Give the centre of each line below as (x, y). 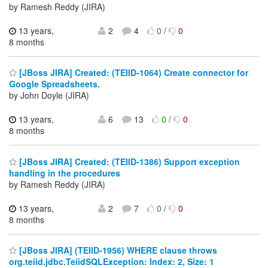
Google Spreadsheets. (54, 84)
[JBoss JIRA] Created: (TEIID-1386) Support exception (128, 161)
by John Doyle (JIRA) (49, 95)
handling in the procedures (65, 173)
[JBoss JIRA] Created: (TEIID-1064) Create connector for (133, 73)
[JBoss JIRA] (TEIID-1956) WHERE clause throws (117, 250)
